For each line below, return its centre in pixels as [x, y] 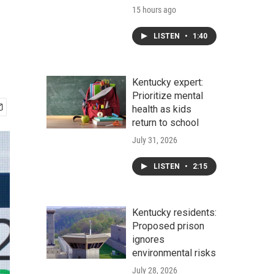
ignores [148, 239]
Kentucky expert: [168, 82]
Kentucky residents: [174, 213]
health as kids [162, 109]
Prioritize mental [168, 96]
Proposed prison [168, 226]
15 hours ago [154, 10]
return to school [165, 123]
